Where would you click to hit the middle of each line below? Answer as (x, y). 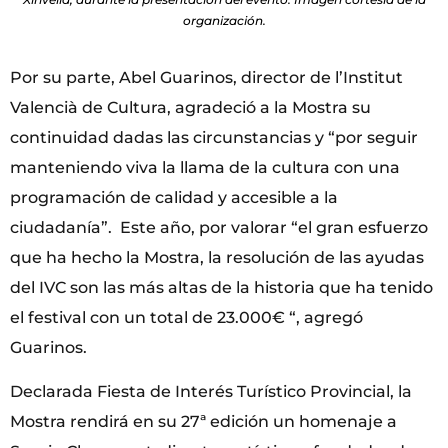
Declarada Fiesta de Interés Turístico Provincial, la (211, 392)
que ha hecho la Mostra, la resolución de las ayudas (217, 257)
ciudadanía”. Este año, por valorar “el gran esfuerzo (219, 227)
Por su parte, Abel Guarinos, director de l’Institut (206, 77)
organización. (224, 20)
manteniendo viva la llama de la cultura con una (205, 167)
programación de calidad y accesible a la (174, 197)
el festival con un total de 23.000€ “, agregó (186, 317)
